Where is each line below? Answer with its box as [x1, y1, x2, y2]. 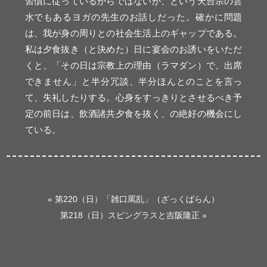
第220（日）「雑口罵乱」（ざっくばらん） [55, 195, 219, 204]
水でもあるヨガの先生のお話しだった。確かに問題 [24, 11, 243, 22]
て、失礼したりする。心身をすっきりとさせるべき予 [24, 92, 243, 103]
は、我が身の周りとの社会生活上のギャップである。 [24, 27, 243, 38]
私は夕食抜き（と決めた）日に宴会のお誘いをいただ [24, 44, 243, 54]
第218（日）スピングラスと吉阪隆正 [60, 210, 200, 220]
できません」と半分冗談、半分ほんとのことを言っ [24, 76, 243, 86]
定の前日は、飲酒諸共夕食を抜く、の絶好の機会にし [24, 108, 243, 119]
